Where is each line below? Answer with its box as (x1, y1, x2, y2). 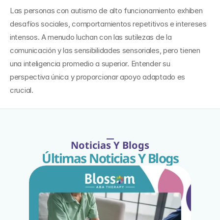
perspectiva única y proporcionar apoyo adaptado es (10, 72, 186, 82)
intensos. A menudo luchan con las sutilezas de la (10, 32, 172, 42)
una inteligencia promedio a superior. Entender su (10, 59, 170, 68)
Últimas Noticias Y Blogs (42, 149, 178, 167)
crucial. (10, 85, 33, 95)
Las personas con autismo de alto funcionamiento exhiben (10, 6, 203, 15)
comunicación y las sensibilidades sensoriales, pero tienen (10, 46, 200, 55)
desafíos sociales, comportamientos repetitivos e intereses (10, 19, 207, 28)
